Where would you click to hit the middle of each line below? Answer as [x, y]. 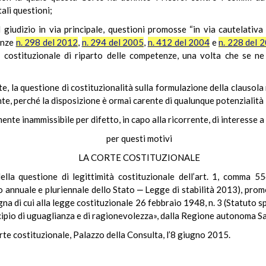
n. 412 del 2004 [178, 42]
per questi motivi [139, 138]
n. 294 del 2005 [113, 42]
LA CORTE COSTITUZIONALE [139, 157]
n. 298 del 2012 [47, 42]
